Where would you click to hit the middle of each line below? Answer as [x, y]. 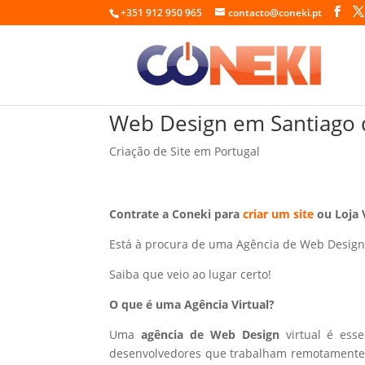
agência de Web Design [213, 334]
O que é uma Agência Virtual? [192, 304]
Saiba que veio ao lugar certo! [191, 274]
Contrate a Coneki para [176, 213]
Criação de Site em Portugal [185, 151]
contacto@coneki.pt [275, 13]
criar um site [279, 213]
